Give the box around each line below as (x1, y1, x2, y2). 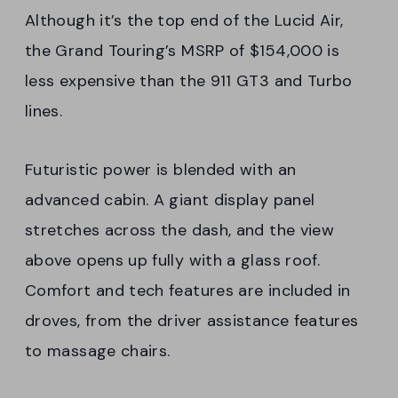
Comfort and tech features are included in (25, 279, 351, 301)
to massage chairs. (25, 339, 171, 362)
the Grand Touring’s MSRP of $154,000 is (25, 39, 340, 61)
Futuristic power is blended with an (25, 158, 297, 180)
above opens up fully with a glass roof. (25, 249, 321, 271)
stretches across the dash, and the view (25, 219, 335, 241)
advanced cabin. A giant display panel (25, 188, 315, 211)
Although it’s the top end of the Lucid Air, (25, 9, 344, 31)
